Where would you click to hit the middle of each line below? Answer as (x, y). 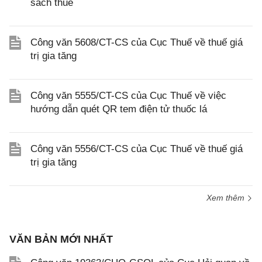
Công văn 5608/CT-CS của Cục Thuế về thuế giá (137, 42)
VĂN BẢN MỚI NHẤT (61, 239)
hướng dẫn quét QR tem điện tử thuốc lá (119, 109)
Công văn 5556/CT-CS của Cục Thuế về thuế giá (137, 149)
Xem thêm (227, 198)
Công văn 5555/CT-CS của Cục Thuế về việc (128, 96)
